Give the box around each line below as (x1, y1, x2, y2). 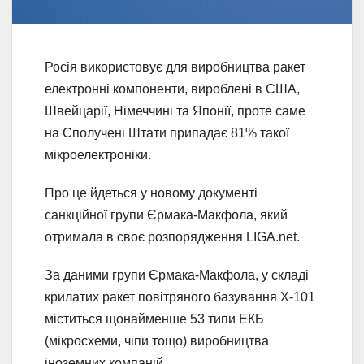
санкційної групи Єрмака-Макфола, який (45, 208, 288, 223)
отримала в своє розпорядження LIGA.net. (45, 230, 300, 245)
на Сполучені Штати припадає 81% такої (45, 126, 289, 141)
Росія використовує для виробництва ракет (45, 60, 305, 75)
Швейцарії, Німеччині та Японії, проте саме (45, 104, 305, 119)
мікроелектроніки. (45, 148, 151, 162)
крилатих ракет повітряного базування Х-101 (45, 290, 315, 305)
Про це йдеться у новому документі (45, 186, 258, 201)
